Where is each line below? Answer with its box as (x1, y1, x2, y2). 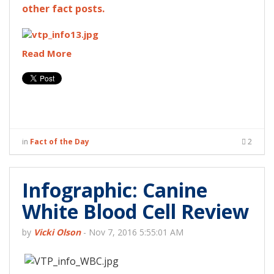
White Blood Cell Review (22, 198, 249, 225)
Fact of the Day (30, 136, 89, 147)
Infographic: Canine (22, 177, 207, 204)
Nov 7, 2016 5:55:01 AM (89, 226, 183, 239)
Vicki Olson (34, 226, 81, 239)
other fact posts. (22, 2, 105, 16)
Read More (22, 47, 72, 60)
